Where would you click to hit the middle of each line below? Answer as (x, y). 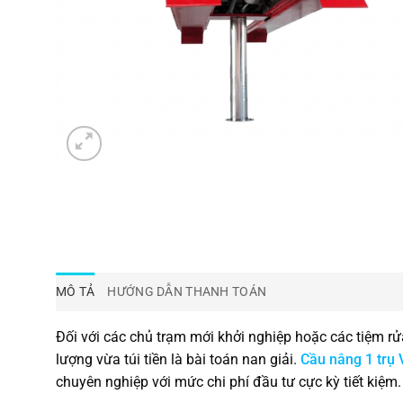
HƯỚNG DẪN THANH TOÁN (187, 292)
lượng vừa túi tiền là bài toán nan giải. (178, 360)
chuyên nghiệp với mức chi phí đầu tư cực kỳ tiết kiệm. (228, 382)
